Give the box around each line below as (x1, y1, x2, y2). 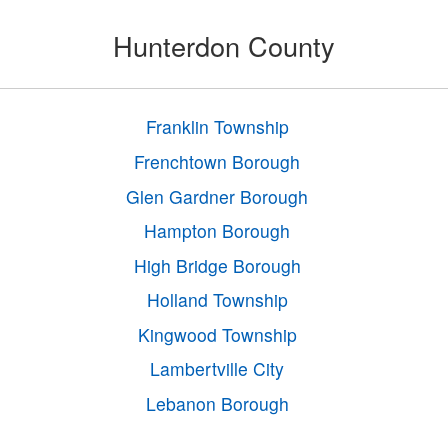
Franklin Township (145, 114, 289, 140)
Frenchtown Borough (134, 148, 301, 174)
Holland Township (146, 287, 288, 313)
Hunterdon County (113, 26, 335, 66)
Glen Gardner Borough (126, 183, 309, 209)
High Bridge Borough (133, 252, 301, 278)
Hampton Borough (144, 218, 291, 244)
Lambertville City (150, 356, 285, 382)
